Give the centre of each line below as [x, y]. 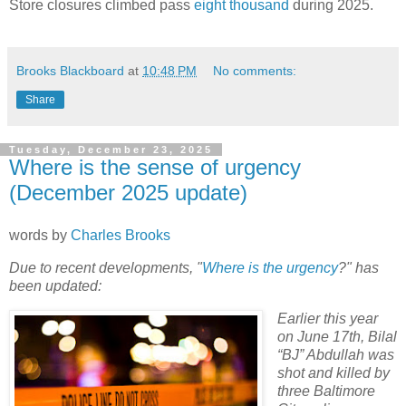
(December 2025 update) [128, 192]
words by [40, 236]
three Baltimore [326, 391]
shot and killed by [333, 373]
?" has [358, 268]
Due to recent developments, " [106, 268]
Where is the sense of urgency [155, 167]
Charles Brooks [121, 236]
